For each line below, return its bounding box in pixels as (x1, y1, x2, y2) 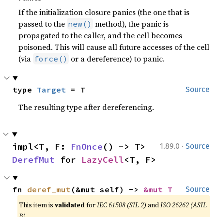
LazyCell (81, 154, 124, 165)
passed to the (18, 18, 67, 29)
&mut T (143, 185, 173, 194)
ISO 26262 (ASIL (160, 200, 207, 210)
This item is (19, 200, 55, 210)
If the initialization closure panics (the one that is (18, 7, 190, 17)
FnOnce (71, 141, 103, 152)
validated (55, 200, 85, 210)
